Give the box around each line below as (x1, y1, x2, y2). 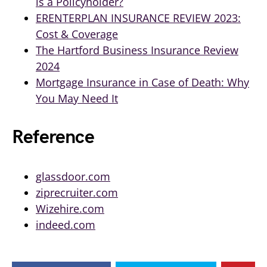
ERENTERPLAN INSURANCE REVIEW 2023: (36, 10, 241, 25)
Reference (12, 125, 94, 149)
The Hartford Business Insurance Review (36, 42, 238, 57)
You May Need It (36, 91, 118, 105)
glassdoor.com (36, 169, 110, 184)
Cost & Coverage (36, 26, 118, 41)
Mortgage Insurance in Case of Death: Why (36, 74, 249, 89)
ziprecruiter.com (36, 185, 118, 200)
